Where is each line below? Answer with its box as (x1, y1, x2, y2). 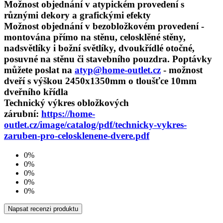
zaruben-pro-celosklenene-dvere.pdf (4, 130, 149, 141)
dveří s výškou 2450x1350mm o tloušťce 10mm (4, 76, 197, 87)
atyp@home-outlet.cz (75, 65, 161, 76)
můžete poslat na (4, 65, 75, 76)
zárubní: (4, 109, 41, 119)
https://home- (41, 109, 95, 119)
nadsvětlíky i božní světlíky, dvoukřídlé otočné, (4, 43, 195, 54)
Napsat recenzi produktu (8, 205, 78, 213)
